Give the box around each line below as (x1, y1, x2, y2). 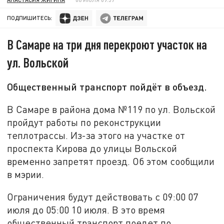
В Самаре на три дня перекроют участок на (7, 36, 207, 52)
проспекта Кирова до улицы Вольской (7, 142, 177, 154)
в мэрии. (7, 168, 44, 180)
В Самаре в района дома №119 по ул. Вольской (7, 103, 216, 115)
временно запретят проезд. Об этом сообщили (7, 155, 215, 167)
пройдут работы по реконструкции (7, 116, 161, 128)
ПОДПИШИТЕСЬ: (7, 14, 52, 21)
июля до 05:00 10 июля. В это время (7, 204, 165, 216)
